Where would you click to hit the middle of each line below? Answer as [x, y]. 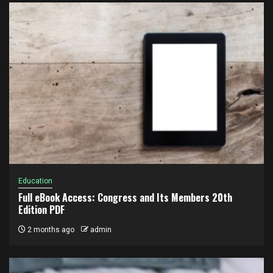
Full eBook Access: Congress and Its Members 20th [125, 197]
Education [35, 181]
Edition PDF [41, 209]
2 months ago [50, 229]
